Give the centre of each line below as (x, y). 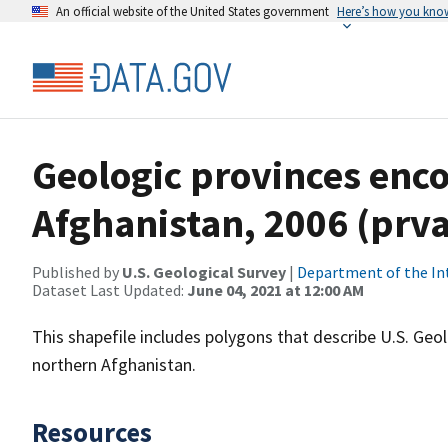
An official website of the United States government (192, 11)
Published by (77, 272)
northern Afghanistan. (114, 364)
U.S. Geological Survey (204, 272)
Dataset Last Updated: (109, 290)
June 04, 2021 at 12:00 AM (275, 290)
